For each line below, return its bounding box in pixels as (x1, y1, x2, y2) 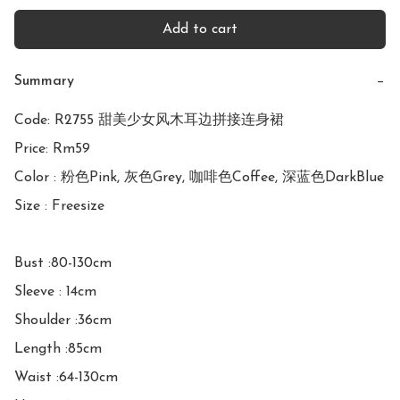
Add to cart (162, 21, 237, 37)
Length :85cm (14, 341, 102, 356)
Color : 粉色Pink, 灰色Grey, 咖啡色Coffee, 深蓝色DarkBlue (14, 170, 384, 185)
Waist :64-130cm (14, 370, 118, 385)
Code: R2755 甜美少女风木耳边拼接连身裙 (14, 112, 284, 128)
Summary (14, 73, 74, 88)
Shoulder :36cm (14, 312, 112, 328)
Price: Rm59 (14, 141, 90, 156)
